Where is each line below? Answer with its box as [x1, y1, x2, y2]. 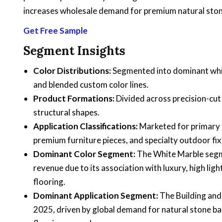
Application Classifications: [33, 120, 138, 131]
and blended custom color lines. [33, 79, 149, 90]
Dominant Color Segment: [33, 148, 135, 159]
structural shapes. [33, 107, 100, 117]
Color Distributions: [33, 65, 111, 76]
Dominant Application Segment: [33, 190, 158, 201]
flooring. [33, 176, 65, 187]
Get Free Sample [23, 25, 88, 36]
